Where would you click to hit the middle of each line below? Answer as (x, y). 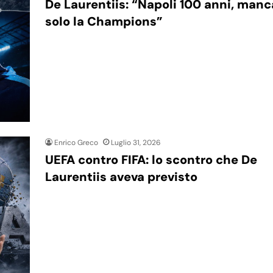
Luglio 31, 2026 (136, 142)
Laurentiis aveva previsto (121, 176)
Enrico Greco (76, 142)
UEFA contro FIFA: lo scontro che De (151, 159)
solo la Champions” (104, 22)
